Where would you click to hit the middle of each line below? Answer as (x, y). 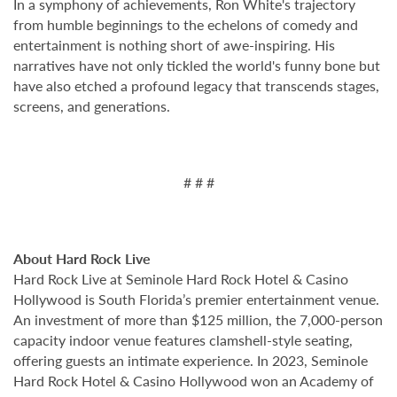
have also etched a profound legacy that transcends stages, (196, 86)
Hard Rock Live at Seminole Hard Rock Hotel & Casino (181, 279)
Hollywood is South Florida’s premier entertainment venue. (196, 299)
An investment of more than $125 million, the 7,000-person (198, 319)
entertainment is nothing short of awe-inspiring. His (174, 45)
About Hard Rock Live (82, 258)
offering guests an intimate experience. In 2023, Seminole (191, 360)
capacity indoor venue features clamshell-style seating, (183, 340)
